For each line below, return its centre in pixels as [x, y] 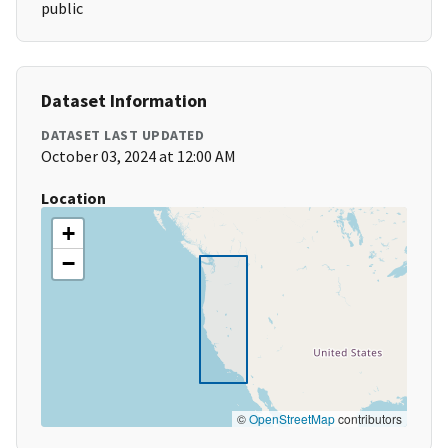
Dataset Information [124, 101]
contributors [368, 419]
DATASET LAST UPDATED [122, 135]
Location [73, 198]
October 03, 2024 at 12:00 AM [138, 156]
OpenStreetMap [292, 419]
